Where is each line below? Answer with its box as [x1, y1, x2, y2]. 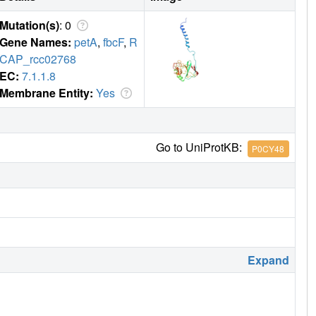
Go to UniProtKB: [155, 139, 248, 156]
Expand [248, 252, 289, 269]
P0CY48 [252, 142, 285, 154]
